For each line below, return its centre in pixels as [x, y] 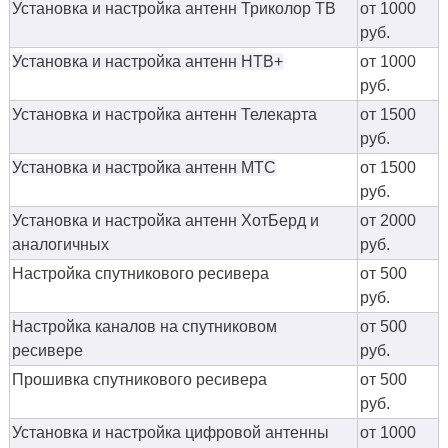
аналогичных [60, 244]
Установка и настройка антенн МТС [144, 167]
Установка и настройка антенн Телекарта [164, 114]
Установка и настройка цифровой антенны [170, 432]
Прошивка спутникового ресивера [139, 379]
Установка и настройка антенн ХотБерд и [165, 220]
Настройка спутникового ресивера [140, 273]
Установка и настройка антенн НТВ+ [147, 61]
